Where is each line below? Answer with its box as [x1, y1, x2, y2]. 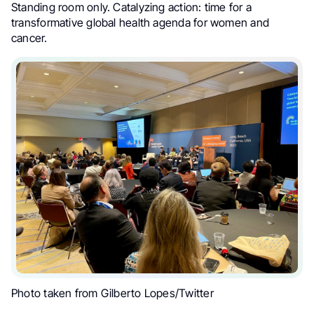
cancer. [11, 31, 48, 46]
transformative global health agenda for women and [11, 15, 269, 30]
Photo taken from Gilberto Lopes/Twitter [11, 285, 214, 300]
